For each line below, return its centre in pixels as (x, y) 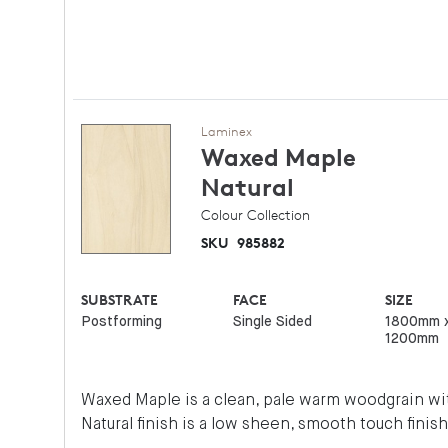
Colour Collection (255, 214)
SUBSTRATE (120, 299)
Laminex (226, 131)
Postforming (122, 322)
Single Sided (272, 322)
